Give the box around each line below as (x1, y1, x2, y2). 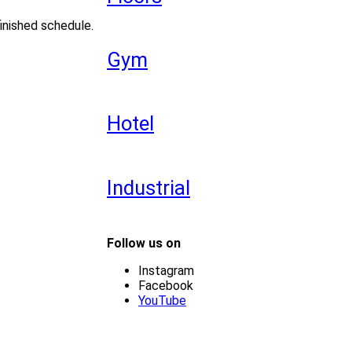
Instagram (138, 262, 194, 278)
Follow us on (107, 235, 181, 251)
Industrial (107, 175, 190, 200)
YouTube (138, 292, 186, 308)
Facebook (138, 277, 193, 293)
